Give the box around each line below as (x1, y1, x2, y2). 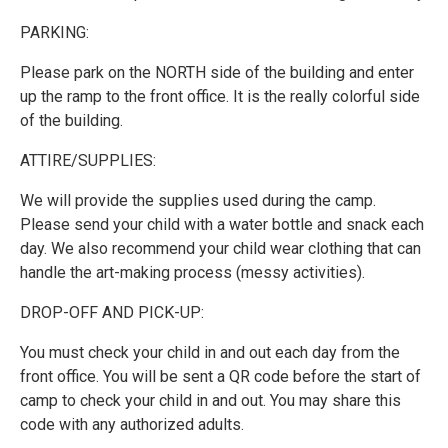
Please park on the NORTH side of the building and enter (20, 62, 414, 82)
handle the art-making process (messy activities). (20, 262, 365, 282)
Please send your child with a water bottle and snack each (20, 214, 424, 234)
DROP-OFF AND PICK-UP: (20, 302, 204, 322)
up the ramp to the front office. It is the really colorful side (20, 86, 420, 106)
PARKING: (20, 22, 89, 42)
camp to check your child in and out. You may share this (20, 390, 401, 410)
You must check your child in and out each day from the (20, 342, 400, 362)
